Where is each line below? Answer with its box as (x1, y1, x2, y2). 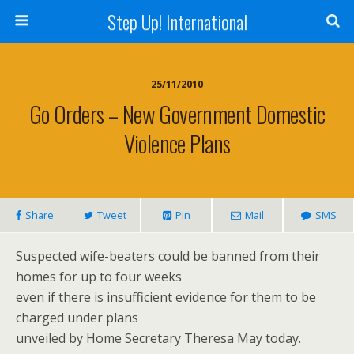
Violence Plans (123, 126, 231, 160)
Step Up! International (107, 7, 247, 36)
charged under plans (16, 309, 138, 326)
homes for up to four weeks (16, 268, 182, 285)
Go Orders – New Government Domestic (28, 97, 326, 130)
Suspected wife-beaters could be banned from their (16, 247, 320, 265)
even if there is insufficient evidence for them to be (16, 288, 316, 306)
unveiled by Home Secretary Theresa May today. (16, 330, 301, 347)
